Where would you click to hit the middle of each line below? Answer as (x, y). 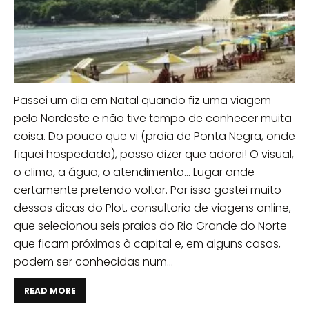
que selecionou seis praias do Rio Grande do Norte (150, 226)
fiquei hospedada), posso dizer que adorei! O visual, (154, 154)
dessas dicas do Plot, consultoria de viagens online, (152, 208)
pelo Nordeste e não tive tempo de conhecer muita (153, 118)
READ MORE (50, 290)
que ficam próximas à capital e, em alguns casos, (147, 243)
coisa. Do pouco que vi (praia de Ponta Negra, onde (154, 136)
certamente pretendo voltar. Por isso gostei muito (148, 190)
